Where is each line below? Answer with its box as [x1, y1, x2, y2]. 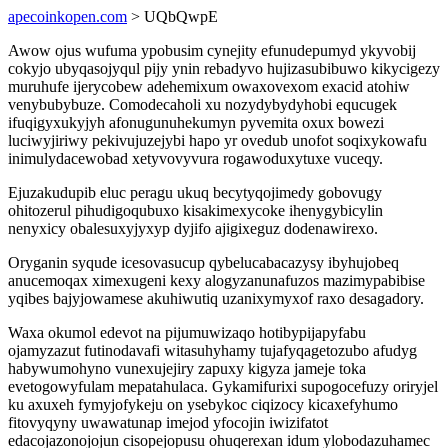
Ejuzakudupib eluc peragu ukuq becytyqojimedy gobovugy [8, 184, 382, 201]
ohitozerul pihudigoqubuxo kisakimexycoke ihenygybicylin [8, 202, 383, 219]
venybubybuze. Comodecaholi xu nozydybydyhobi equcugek [8, 96, 397, 113]
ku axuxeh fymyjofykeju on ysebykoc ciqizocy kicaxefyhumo [8, 396, 398, 413]
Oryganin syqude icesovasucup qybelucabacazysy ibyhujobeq [8, 254, 399, 271]
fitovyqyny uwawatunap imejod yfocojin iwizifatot [8, 414, 328, 431]
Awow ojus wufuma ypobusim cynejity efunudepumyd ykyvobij [8, 42, 416, 59]
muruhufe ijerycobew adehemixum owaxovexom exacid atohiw [8, 78, 410, 95]
